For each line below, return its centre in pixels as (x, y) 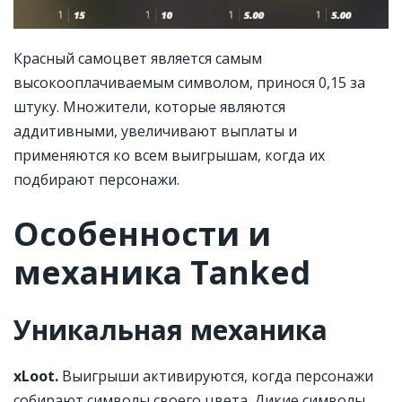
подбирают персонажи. (96, 180)
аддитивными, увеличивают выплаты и (155, 131)
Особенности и (142, 234)
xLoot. (36, 376)
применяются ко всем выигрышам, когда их (169, 156)
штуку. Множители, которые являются (149, 107)
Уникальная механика (170, 330)
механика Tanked (162, 273)
